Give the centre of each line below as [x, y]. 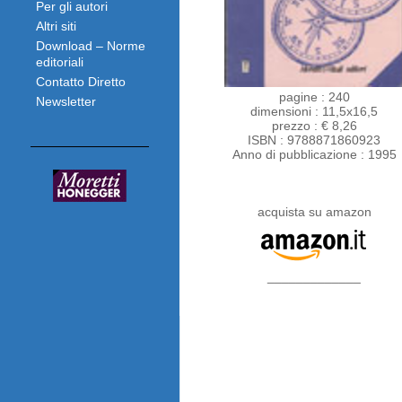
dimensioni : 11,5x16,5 [314, 111]
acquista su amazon [314, 212]
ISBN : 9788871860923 [314, 140]
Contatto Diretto [81, 82]
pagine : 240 [314, 97]
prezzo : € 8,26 [314, 126]
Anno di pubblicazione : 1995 [314, 154]
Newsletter [66, 101]
